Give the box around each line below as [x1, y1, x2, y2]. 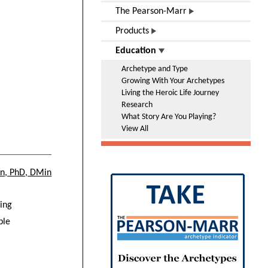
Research [121, 100, 153, 109]
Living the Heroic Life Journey [121, 88, 219, 98]
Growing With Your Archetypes [121, 76, 224, 86]
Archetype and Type [121, 64, 188, 74]
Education [115, 45, 159, 56]
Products [115, 26, 151, 36]
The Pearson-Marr [115, 6, 189, 16]
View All [121, 124, 148, 133]
